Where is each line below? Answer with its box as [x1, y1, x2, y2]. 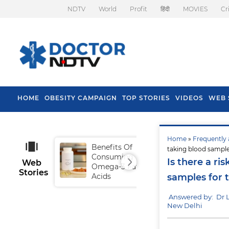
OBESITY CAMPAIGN [44, 94, 117, 102]
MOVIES [183, 5, 208, 13]
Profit [130, 5, 147, 13]
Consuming [91, 152, 133, 162]
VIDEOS [175, 94, 203, 102]
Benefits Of [91, 143, 132, 152]
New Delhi [167, 201, 202, 210]
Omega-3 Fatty [91, 162, 146, 171]
